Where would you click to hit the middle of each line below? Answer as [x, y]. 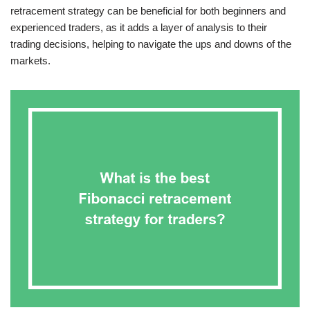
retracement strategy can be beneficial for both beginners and [148, 11]
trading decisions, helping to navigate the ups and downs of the [151, 44]
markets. [30, 61]
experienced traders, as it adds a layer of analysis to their [139, 27]
